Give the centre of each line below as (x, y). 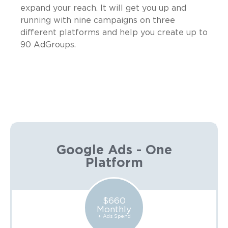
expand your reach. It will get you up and (103, 8)
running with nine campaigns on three (98, 20)
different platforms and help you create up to (114, 32)
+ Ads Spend (114, 216)
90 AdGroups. (48, 45)
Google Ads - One (114, 150)
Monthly (114, 209)
